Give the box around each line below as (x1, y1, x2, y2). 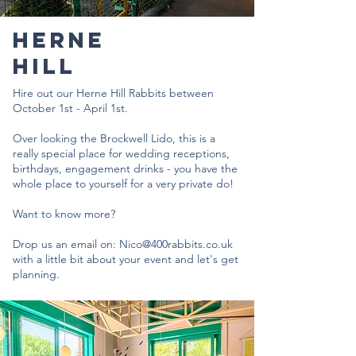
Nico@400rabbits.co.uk (119, 237, 233, 251)
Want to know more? (13, 207, 115, 221)
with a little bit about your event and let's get (13, 252, 238, 266)
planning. (13, 267, 60, 281)
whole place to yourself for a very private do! (13, 176, 234, 191)
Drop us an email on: (13, 237, 119, 251)
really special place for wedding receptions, (13, 146, 230, 161)
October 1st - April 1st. (13, 101, 128, 115)
